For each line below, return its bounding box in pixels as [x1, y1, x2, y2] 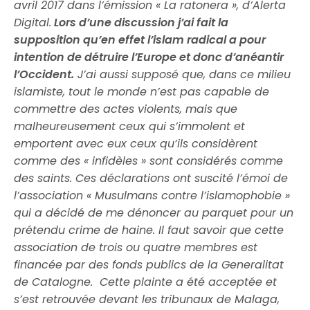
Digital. [14, 15, 51, 30]
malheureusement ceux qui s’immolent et [14, 118, 246, 134]
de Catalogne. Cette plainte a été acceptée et [14, 274, 277, 290]
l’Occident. [14, 66, 74, 82]
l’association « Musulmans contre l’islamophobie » [14, 188, 291, 203]
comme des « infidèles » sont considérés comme [14, 153, 284, 169]
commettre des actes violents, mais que [14, 101, 238, 117]
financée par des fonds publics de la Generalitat [14, 257, 284, 273]
